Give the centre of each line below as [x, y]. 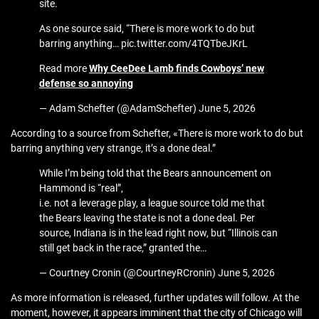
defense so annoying [86, 84]
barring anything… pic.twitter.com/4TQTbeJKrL [143, 44]
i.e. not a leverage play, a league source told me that [152, 203]
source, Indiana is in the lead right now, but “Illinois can [158, 233]
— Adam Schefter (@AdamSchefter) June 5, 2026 [147, 109]
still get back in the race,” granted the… [123, 248]
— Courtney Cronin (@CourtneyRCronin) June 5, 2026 [157, 273]
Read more [64, 69]
